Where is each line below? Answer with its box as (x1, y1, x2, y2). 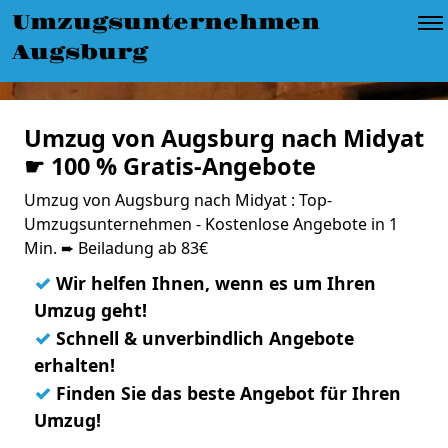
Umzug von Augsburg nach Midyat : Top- (24, 189, 332, 211)
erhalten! (34, 353, 115, 377)
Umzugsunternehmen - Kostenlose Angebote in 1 (24, 213, 398, 235)
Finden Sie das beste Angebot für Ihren (51, 381, 401, 405)
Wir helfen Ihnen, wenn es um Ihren (51, 271, 376, 295)
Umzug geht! (34, 298, 147, 322)
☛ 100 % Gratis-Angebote (24, 150, 316, 182)
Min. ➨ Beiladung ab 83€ (24, 237, 208, 259)
